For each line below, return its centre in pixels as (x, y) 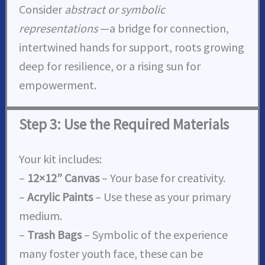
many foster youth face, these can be (111, 253)
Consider (42, 9)
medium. (41, 215)
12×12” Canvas (64, 177)
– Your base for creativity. (163, 177)
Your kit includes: (61, 159)
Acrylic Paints (60, 196)
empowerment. (58, 85)
